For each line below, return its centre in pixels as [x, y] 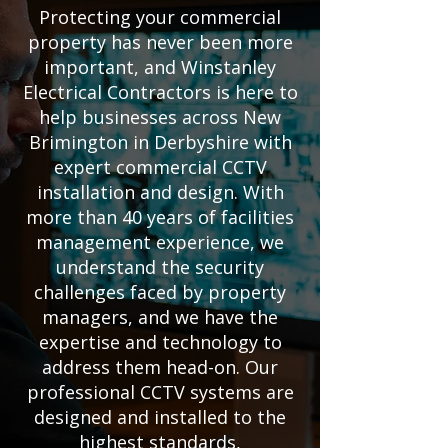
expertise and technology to [160, 342]
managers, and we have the [160, 317]
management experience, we [160, 242]
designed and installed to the [160, 417]
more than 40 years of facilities [160, 217]
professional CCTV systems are [160, 392]
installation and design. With [160, 192]
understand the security [160, 267]
